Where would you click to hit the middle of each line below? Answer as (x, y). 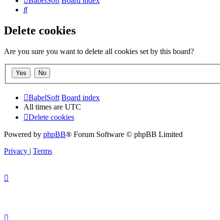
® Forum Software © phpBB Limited (124, 134)
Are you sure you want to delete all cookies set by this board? (99, 52)
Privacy (16, 151)
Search (38, 9)
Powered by (24, 134)
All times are (44, 107)
